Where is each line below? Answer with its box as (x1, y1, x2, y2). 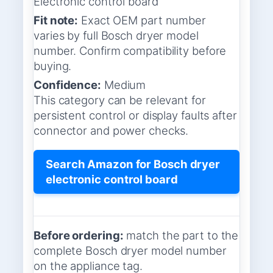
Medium (101, 78, 146, 92)
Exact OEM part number (78, 13, 206, 27)
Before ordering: (34, 228, 124, 242)
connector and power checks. (34, 124, 189, 138)
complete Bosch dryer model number (34, 243, 227, 257)
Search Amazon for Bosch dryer (46, 157, 221, 171)
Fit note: (34, 13, 79, 27)
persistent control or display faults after (34, 108, 237, 122)
